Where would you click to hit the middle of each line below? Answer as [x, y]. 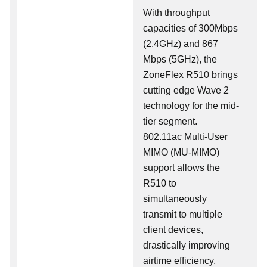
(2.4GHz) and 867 [181, 44]
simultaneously [175, 199]
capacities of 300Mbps [190, 29]
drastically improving [187, 246]
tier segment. [171, 122]
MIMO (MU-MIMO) [181, 153]
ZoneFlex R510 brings [190, 75]
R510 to [160, 184]
